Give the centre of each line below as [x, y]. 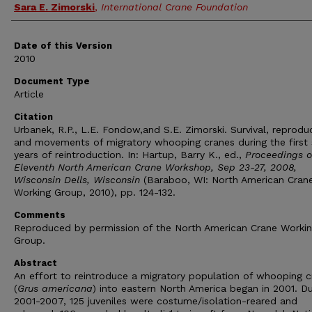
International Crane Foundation [174, 7]
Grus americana [55, 288]
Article [29, 94]
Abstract [36, 263]
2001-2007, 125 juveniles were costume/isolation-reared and [156, 301]
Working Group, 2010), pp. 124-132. [95, 192]
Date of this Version [63, 46]
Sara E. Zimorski [54, 7]
